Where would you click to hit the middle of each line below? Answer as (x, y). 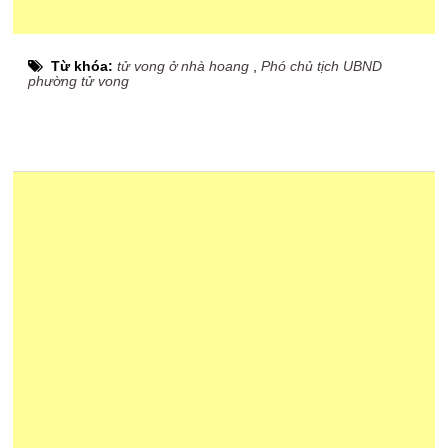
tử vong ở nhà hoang (183, 66)
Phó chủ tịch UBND (322, 66)
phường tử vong (79, 81)
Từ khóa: (84, 66)
